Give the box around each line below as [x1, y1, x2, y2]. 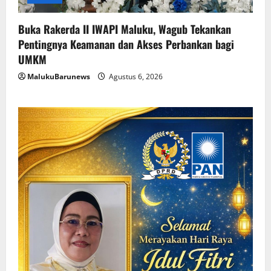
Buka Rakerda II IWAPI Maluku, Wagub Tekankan [18, 21, 231, 38]
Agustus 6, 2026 [107, 71, 163, 82]
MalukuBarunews [27, 71, 90, 82]
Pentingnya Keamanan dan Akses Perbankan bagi [18, 36, 234, 53]
